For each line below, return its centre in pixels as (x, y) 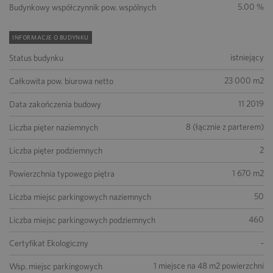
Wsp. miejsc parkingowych (56, 266)
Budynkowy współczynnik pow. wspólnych (83, 7)
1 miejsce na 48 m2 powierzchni (209, 266)
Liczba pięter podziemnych (56, 151)
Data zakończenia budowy (55, 104)
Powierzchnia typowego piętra (62, 174)
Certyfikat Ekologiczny (49, 243)
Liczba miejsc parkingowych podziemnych (82, 220)
